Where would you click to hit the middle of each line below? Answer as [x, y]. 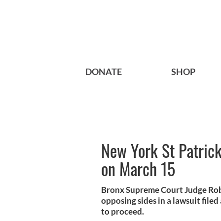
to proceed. [123, 212]
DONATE [104, 72]
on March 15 [138, 169]
